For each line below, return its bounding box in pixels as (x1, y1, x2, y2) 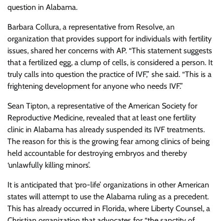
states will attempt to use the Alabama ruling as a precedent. (7, 192, 209, 202)
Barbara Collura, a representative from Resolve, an (7, 22, 175, 32)
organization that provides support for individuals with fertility (7, 34, 212, 44)
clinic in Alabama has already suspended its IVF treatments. (7, 125, 205, 135)
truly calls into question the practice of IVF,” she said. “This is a (7, 70, 212, 79)
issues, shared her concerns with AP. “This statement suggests (7, 46, 212, 56)
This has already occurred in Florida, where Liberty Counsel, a (7, 204, 210, 214)
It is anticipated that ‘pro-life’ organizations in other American (7, 180, 209, 190)
